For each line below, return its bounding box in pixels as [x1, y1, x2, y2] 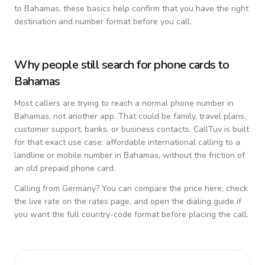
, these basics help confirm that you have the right [59, 3, 248, 14]
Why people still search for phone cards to [14, 57, 229, 73]
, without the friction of [159, 150, 245, 161]
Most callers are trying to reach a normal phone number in [14, 98, 234, 109]
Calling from [14, 183, 62, 194]
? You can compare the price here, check [96, 183, 248, 194]
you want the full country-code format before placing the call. [14, 209, 248, 220]
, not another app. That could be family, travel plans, [49, 111, 246, 122]
